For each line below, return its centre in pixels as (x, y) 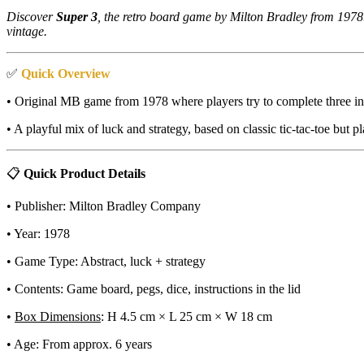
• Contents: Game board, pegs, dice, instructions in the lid (154, 289)
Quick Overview (66, 74)
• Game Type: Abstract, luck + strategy (106, 262)
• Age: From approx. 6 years (79, 344)
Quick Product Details (84, 174)
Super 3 (77, 17)
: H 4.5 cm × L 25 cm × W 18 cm (186, 317)
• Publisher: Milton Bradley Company (104, 206)
